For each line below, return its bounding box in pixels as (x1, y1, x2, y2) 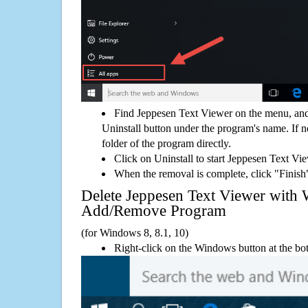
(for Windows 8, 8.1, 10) (81, 226, 188, 239)
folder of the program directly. (102, 137, 231, 149)
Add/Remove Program (81, 201, 226, 219)
